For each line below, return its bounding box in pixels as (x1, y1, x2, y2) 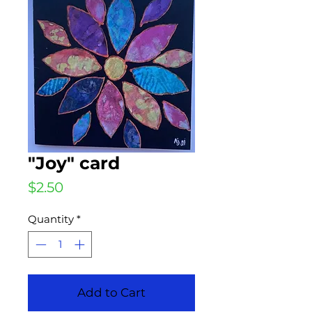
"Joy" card (28, 152, 120, 173)
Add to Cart (77, 286, 146, 300)
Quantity (28, 212, 74, 226)
